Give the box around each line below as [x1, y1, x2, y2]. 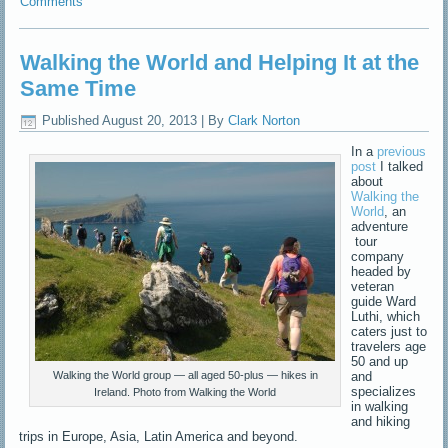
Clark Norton [228, 113, 301, 129]
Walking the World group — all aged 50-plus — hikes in [52, 368, 318, 381]
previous [377, 143, 427, 159]
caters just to [351, 323, 428, 339]
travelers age [351, 338, 427, 354]
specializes [351, 383, 417, 399]
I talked [376, 158, 424, 174]
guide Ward [351, 293, 417, 309]
